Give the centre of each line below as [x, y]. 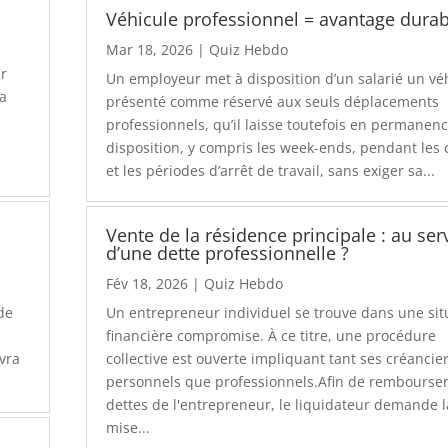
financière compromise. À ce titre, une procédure [271, 336]
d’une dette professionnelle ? [228, 253]
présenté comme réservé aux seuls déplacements [273, 101]
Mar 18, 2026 [150, 49]
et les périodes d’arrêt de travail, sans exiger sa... [271, 170]
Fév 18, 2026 [147, 284]
